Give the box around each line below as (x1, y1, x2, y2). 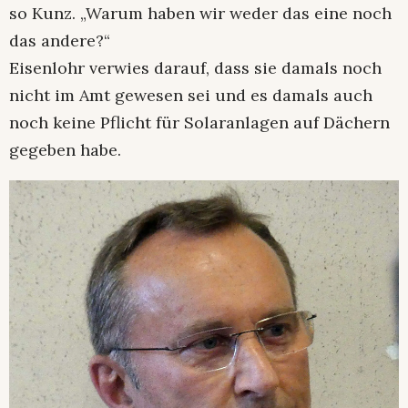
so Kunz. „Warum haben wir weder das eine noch (9, 3, 392, 25)
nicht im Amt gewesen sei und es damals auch (9, 85, 372, 107)
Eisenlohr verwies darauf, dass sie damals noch (9, 57, 382, 79)
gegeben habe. (9, 139, 121, 161)
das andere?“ (9, 30, 110, 52)
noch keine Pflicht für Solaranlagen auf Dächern (9, 112, 390, 134)
